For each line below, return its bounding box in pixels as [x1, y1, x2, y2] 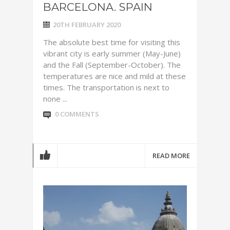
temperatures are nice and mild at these [43, 71, 186, 81]
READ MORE [152, 151, 190, 160]
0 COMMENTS [55, 109, 99, 119]
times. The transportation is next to [43, 82, 169, 92]
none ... [43, 93, 67, 104]
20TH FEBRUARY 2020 [53, 20, 121, 29]
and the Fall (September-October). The [43, 60, 181, 70]
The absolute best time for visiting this [43, 37, 180, 47]
